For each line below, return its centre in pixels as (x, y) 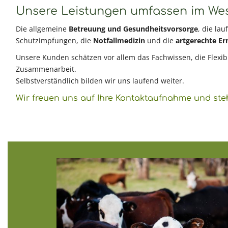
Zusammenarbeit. (46, 69)
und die (161, 40)
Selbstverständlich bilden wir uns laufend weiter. (100, 80)
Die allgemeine (42, 28)
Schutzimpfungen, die (54, 40)
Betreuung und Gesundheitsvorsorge (133, 28)
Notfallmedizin (120, 40)
